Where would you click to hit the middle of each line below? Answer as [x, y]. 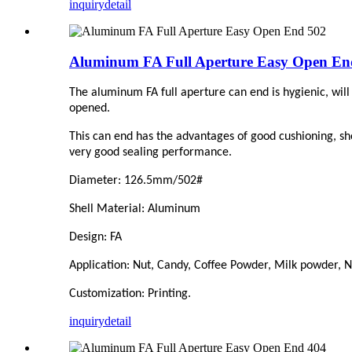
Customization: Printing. [130, 294]
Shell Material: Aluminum [135, 209]
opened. [90, 109]
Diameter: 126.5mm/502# [136, 181]
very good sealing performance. [150, 153]
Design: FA [95, 238]
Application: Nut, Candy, [132, 266]
